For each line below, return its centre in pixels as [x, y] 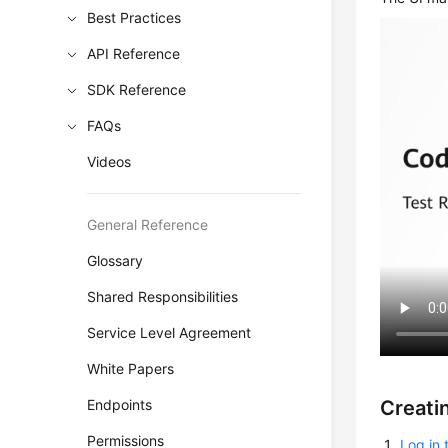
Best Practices [134, 17]
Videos [109, 161]
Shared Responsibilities [163, 296]
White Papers [131, 368]
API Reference [134, 53]
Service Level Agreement [169, 332]
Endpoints [120, 404]
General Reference [148, 224]
